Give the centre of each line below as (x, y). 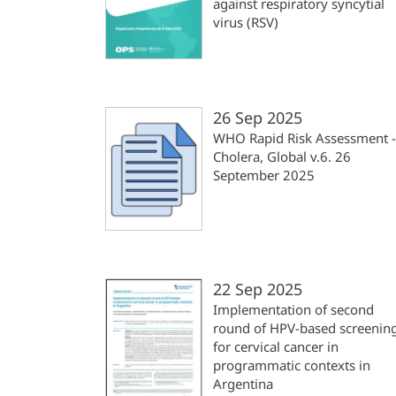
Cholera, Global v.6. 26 (282, 156)
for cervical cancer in (276, 346)
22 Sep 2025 (258, 289)
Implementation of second (293, 309)
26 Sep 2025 (258, 118)
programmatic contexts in (292, 365)
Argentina (243, 384)
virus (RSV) (246, 22)
